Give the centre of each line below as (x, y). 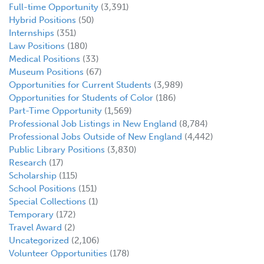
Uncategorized (39, 241)
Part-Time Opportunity (55, 111)
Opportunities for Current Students (80, 85)
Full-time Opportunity (54, 7)
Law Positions (37, 46)
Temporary (31, 215)
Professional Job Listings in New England (93, 124)
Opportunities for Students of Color (81, 98)
